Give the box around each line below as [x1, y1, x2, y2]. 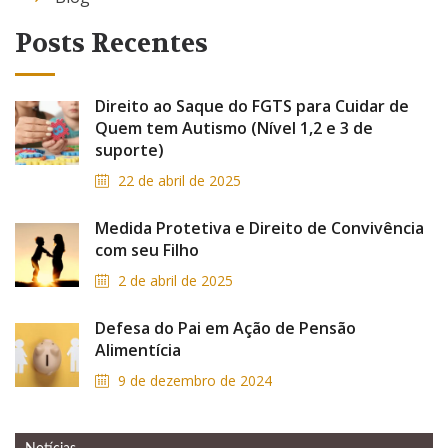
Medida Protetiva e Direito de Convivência [95, 217, 424, 239]
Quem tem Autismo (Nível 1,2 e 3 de [95, 117, 373, 139]
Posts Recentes [15, 27, 208, 60]
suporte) [95, 139, 164, 161]
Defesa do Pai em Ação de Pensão [95, 317, 356, 339]
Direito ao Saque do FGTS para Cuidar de [95, 95, 409, 117]
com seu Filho [95, 239, 199, 261]
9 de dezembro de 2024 [114, 371, 272, 390]
